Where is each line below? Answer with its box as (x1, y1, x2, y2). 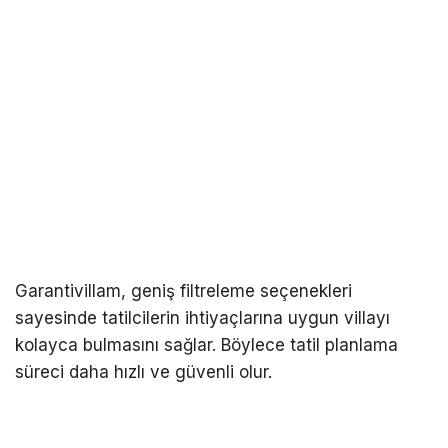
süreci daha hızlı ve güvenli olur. (15, 361, 272, 382)
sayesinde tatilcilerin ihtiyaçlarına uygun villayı (15, 307, 390, 328)
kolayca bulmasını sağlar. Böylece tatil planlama (15, 334, 398, 355)
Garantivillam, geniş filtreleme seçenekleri (15, 280, 352, 301)
